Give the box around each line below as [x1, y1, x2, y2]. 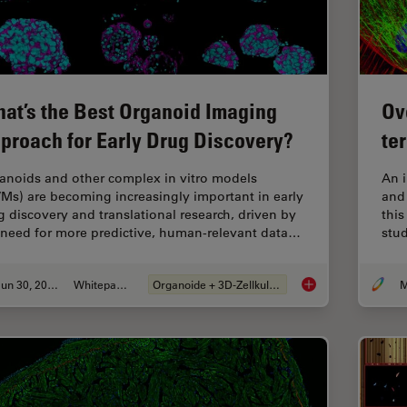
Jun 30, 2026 [46, 277, 58, 293]
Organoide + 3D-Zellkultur [268, 277, 280, 293]
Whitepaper [116, 277, 128, 293]
